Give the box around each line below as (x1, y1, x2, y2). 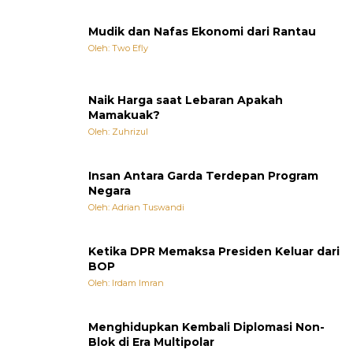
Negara (88, 183, 131, 198)
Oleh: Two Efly (88, 43, 148, 54)
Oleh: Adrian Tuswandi (88, 201, 184, 213)
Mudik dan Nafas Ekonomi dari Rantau (88, 24, 316, 39)
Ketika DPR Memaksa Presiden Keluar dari (88, 243, 340, 258)
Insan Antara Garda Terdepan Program (88, 168, 318, 183)
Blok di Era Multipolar (88, 334, 214, 349)
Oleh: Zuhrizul (88, 125, 148, 137)
